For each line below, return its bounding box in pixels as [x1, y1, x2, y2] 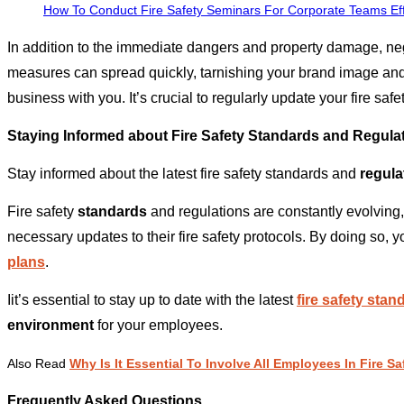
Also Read [7, 356, 69, 372]
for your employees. [94, 317, 223, 334]
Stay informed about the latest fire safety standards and [7, 166, 360, 182]
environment [7, 317, 94, 334]
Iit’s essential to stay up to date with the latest [7, 292, 293, 308]
